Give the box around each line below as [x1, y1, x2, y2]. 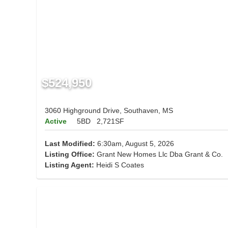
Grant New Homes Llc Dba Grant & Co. [95, 150, 223, 159]
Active [45, 117, 67, 126]
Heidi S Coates [96, 161, 144, 169]
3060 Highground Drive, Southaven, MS [45, 106, 173, 115]
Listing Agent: [45, 161, 96, 169]
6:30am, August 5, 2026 [95, 139, 174, 148]
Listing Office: [45, 150, 95, 159]
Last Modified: [45, 139, 95, 148]
